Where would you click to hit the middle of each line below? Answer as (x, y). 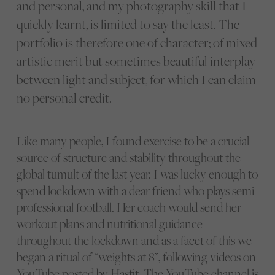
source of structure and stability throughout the (128, 157)
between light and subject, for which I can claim (136, 80)
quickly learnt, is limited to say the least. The (128, 25)
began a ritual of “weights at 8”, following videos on (136, 257)
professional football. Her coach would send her (129, 207)
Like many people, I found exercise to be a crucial (133, 141)
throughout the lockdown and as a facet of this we (134, 240)
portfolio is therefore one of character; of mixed (137, 43)
